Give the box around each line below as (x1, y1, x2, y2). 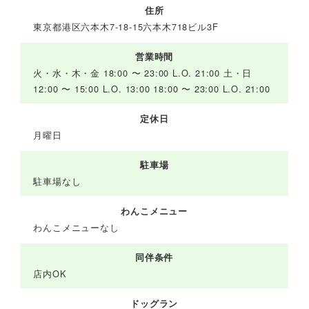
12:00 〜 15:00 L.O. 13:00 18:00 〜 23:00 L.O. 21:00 (33, 82, 270, 96)
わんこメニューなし (33, 221, 119, 235)
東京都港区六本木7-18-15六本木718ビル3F (33, 20, 219, 34)
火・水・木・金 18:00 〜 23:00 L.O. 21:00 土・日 (33, 66, 252, 80)
